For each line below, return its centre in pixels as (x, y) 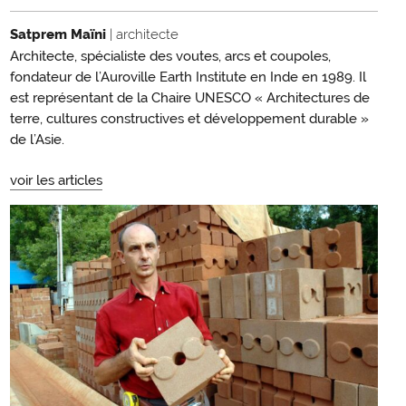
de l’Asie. (37, 140)
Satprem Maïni (60, 35)
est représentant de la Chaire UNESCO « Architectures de (190, 98)
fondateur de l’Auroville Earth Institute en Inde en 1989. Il (188, 77)
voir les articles (56, 181)
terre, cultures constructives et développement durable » (189, 119)
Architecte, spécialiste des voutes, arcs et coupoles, (170, 57)
